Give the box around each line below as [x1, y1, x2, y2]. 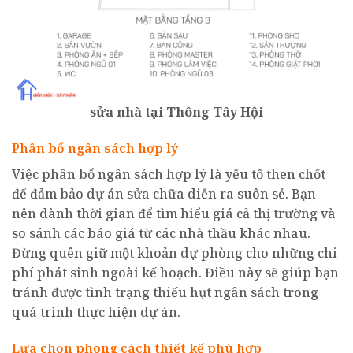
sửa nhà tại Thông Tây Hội [90, 103, 263, 121]
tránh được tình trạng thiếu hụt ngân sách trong [12, 284, 318, 302]
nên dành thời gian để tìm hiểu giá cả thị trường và [12, 205, 336, 223]
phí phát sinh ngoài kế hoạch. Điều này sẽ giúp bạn [12, 264, 339, 282]
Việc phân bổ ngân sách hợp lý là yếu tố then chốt [12, 165, 325, 184]
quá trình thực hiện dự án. [12, 303, 180, 321]
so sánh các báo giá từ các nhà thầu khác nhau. [12, 225, 310, 243]
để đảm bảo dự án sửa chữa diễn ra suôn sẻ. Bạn [12, 185, 316, 203]
